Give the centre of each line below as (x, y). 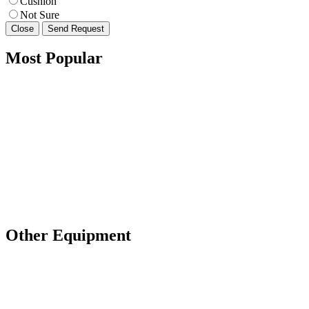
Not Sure (40, 14)
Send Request (76, 28)
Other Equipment (68, 236)
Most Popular (54, 58)
